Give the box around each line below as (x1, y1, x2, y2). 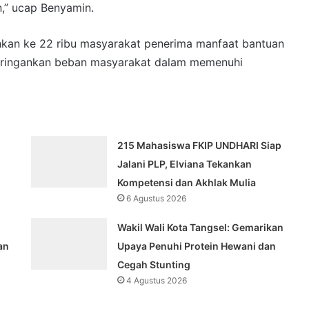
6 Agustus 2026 (126, 193, 187, 204)
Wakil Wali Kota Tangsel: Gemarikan (117, 221, 284, 234)
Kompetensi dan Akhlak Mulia (117, 177, 257, 189)
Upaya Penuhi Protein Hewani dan (117, 240, 277, 252)
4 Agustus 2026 (126, 275, 188, 286)
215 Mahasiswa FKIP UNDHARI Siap (117, 139, 282, 152)
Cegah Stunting (117, 259, 191, 271)
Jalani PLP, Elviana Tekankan (117, 158, 252, 170)
